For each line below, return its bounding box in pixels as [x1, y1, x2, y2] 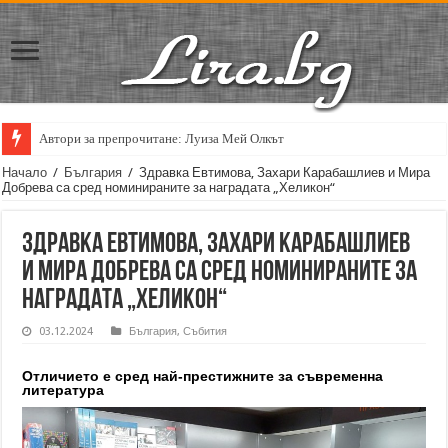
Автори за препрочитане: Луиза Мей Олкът [39, 131, 285, 146]
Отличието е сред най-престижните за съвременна [22, 368, 384, 384]
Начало [2, 165, 48, 180]
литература [22, 382, 105, 398]
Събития [183, 325, 228, 338]
